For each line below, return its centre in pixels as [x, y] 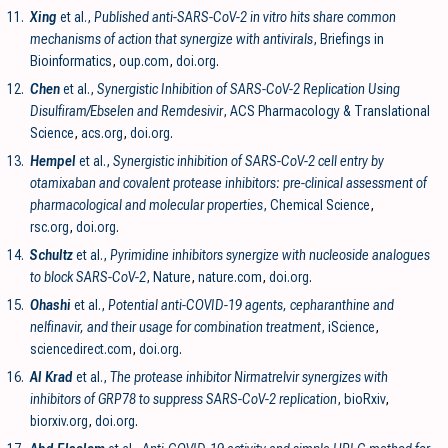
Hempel [53, 160]
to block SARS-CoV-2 [88, 276]
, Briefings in [348, 38]
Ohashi [50, 304]
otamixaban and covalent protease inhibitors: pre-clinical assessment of [228, 182]
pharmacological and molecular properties [146, 204]
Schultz [51, 254]
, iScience [348, 326]
